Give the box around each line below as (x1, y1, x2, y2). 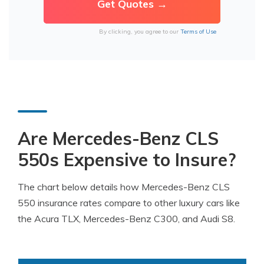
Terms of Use (180, 28, 216, 35)
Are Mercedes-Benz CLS (18, 127, 219, 150)
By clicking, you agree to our (98, 28, 180, 35)
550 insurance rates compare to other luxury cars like (18, 197, 240, 209)
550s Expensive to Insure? (18, 148, 236, 171)
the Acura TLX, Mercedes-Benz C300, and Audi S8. (18, 213, 235, 225)
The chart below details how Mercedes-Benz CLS (18, 181, 230, 193)
